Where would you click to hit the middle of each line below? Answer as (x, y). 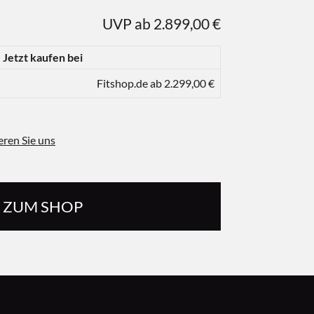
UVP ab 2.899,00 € (162, 23)
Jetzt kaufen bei (43, 57)
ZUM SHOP (43, 206)
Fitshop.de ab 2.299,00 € (156, 83)
